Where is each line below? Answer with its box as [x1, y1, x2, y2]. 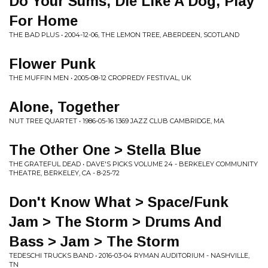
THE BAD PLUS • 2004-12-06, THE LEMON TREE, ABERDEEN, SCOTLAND [9, 31, 239, 39]
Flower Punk [9, 56, 96, 72]
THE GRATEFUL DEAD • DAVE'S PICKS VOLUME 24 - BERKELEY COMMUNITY [9, 160, 258, 168]
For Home [9, 13, 78, 29]
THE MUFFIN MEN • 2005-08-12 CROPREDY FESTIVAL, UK [9, 74, 191, 82]
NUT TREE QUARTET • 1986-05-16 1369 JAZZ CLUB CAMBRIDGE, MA [9, 117, 224, 125]
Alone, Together [9, 99, 120, 115]
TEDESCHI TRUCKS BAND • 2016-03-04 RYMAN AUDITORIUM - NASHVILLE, [9, 251, 249, 260]
